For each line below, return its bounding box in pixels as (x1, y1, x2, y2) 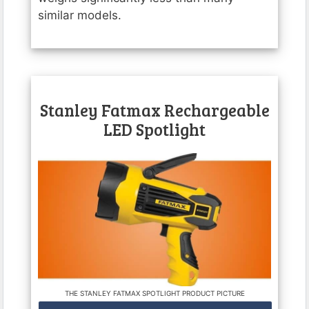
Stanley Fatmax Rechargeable (39, 98, 270, 121)
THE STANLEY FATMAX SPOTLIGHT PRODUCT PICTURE (64, 289, 245, 298)
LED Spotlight (103, 117, 206, 141)
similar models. (38, 8, 121, 22)
